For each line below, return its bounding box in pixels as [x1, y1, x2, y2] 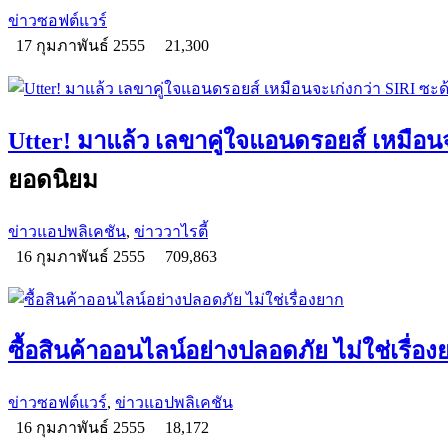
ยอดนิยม [8, 166, 98, 193]
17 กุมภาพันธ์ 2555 [8, 36, 157, 54]
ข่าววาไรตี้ [134, 222, 208, 240]
